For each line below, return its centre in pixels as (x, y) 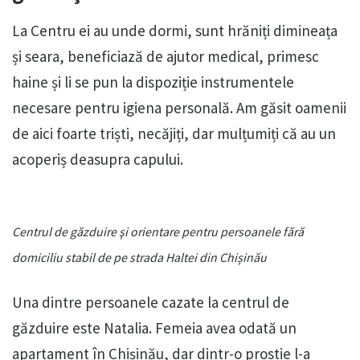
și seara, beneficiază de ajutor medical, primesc (166, 56)
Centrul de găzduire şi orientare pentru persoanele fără (158, 231)
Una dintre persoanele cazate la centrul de (151, 302)
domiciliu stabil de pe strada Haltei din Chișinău (139, 257)
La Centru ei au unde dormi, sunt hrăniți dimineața (175, 30)
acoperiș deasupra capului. (98, 159)
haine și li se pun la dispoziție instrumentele (153, 82)
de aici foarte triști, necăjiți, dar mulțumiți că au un (174, 133)
